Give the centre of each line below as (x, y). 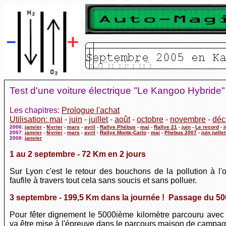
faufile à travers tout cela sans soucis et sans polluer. (103, 181)
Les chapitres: (36, 110)
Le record (207, 127)
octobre (150, 119)
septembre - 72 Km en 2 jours (89, 154)
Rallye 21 (165, 127)
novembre (188, 119)
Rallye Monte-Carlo (123, 132)
